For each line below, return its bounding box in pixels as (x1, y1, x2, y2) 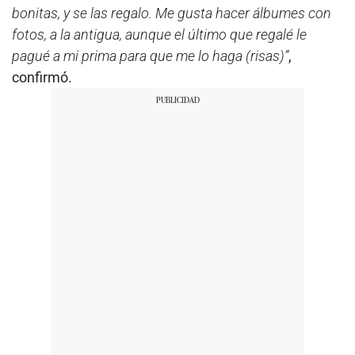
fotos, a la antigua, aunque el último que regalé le (12, 26, 307, 43)
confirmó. (12, 69, 72, 86)
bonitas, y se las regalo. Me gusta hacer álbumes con (12, 5, 331, 21)
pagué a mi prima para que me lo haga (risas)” (12, 48, 288, 64)
